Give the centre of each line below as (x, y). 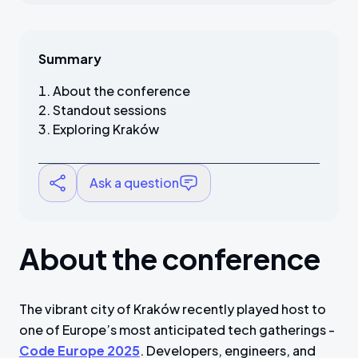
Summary (70, 59)
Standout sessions (109, 110)
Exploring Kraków (106, 129)
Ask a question (134, 183)
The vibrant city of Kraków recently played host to (173, 309)
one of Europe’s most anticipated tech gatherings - (177, 330)
